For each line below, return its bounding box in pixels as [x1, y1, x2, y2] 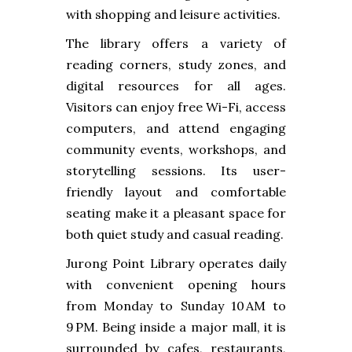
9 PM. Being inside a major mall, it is [66, 319, 286, 335]
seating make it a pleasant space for [66, 205, 286, 222]
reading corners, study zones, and [66, 57, 286, 73]
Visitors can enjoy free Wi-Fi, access [66, 99, 286, 115]
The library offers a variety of [66, 35, 286, 52]
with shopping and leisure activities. [66, 6, 280, 23]
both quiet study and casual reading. [66, 226, 284, 243]
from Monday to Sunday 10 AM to [66, 298, 286, 314]
